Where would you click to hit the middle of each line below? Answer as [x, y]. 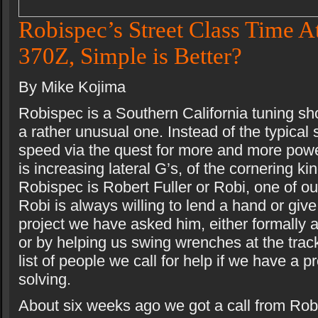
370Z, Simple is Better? [130, 56]
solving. [45, 279]
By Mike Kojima [72, 87]
